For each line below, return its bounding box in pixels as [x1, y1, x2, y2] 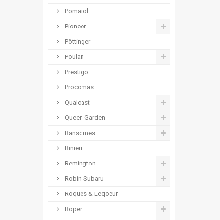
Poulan [63, 53, 84, 60]
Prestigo [63, 68, 88, 76]
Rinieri [63, 144, 82, 152]
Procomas [63, 83, 94, 91]
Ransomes [63, 129, 95, 137]
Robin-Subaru [63, 175, 104, 182]
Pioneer [63, 23, 86, 30]
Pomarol [63, 7, 88, 15]
